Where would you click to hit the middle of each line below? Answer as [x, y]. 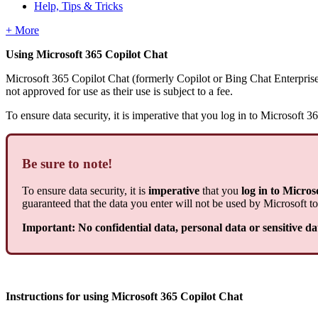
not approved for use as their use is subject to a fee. [119, 91]
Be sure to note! [67, 163]
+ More [22, 30]
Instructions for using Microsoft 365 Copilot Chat [124, 297]
